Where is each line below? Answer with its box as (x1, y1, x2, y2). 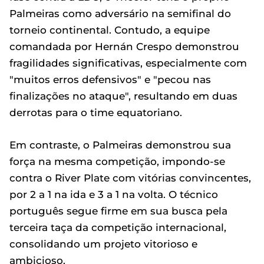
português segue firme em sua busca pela (9, 205, 227, 217)
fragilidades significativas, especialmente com (9, 57, 247, 69)
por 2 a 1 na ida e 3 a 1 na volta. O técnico (9, 189, 218, 200)
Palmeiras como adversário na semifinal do (9, 8, 231, 19)
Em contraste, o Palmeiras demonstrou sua (9, 139, 231, 151)
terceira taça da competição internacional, (9, 222, 226, 233)
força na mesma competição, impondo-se (9, 156, 225, 167)
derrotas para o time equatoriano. (9, 107, 182, 118)
